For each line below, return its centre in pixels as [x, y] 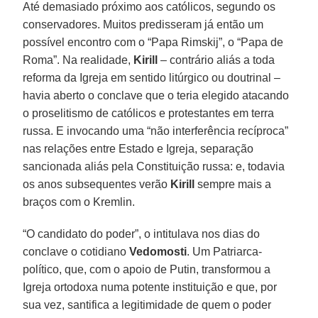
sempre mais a [233, 184]
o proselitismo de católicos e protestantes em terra [149, 113]
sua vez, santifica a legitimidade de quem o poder [147, 305]
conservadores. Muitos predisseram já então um [143, 24]
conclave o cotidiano [76, 251]
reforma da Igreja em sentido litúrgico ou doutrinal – [152, 77]
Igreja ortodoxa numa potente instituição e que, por [150, 287]
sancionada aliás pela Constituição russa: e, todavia [154, 166]
